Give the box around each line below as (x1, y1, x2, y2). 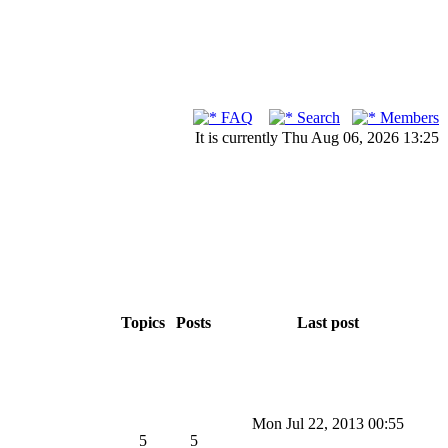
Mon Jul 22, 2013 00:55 (252, 415, 404, 432)
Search (293, 109, 340, 126)
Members (376, 109, 439, 126)
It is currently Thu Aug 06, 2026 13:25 (195, 129, 439, 146)
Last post (293, 314, 363, 331)
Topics (117, 314, 169, 331)
